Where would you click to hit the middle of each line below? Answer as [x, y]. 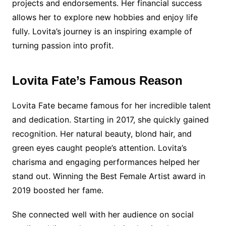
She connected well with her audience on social [103, 214]
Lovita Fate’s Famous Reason [97, 80]
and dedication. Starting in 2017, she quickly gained [110, 120]
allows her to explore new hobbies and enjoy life [105, 17]
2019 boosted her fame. [58, 190]
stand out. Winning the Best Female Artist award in [108, 176]
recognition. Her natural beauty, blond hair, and [102, 134]
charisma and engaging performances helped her [106, 162]
